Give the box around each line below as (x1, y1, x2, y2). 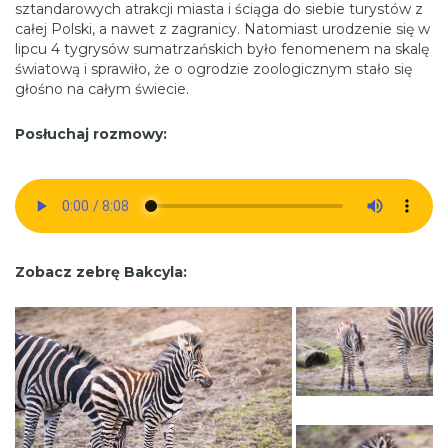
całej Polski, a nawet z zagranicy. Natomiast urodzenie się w (15, 20, 430, 39)
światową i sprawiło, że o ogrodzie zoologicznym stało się (15, 60, 412, 79)
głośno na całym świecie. (15, 80, 189, 99)
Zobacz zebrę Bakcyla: (15, 263, 187, 282)
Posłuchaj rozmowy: (15, 125, 167, 144)
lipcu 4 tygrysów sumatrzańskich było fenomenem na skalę (15, 40, 429, 59)
